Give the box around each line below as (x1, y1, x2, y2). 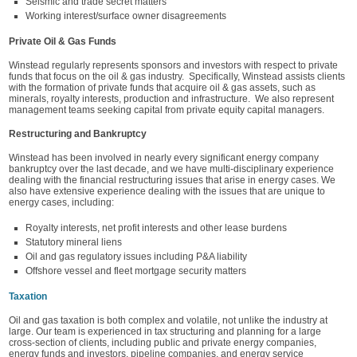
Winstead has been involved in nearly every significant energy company (9, 152, 319, 163)
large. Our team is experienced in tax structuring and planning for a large (9, 326, 321, 337)
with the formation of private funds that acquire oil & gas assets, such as (9, 82, 316, 93)
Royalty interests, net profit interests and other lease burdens (25, 222, 287, 233)
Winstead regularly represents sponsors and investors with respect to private (9, 60, 338, 71)
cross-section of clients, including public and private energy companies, (9, 337, 316, 348)
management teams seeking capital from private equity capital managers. (9, 104, 324, 116)
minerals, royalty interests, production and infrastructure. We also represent (9, 93, 334, 104)
